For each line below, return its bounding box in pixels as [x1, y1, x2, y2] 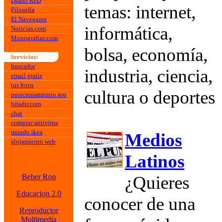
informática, [84, 23, 172, 44]
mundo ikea [11, 128, 43, 136]
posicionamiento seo [11, 91, 66, 98]
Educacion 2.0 [16, 189, 61, 198]
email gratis [11, 72, 42, 79]
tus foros [11, 81, 34, 89]
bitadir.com [11, 100, 41, 108]
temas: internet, [84, 2, 196, 22]
